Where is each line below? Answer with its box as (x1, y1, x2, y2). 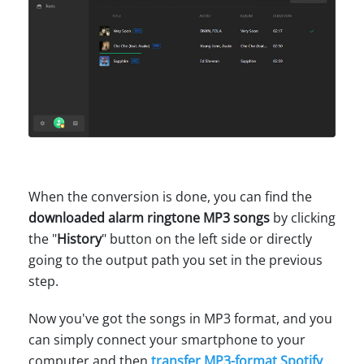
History (57, 229, 102, 248)
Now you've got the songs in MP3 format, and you (28, 309, 332, 327)
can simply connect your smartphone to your (28, 330, 305, 349)
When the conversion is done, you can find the (28, 187, 312, 206)
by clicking (270, 208, 336, 227)
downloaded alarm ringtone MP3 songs (28, 208, 270, 227)
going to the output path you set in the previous (28, 250, 323, 269)
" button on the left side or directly (102, 229, 312, 248)
